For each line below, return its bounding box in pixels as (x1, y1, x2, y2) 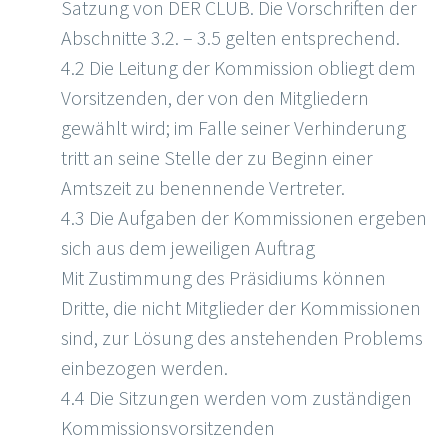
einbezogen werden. (61, 355, 228, 381)
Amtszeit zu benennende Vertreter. (61, 175, 345, 201)
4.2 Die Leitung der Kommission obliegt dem (61, 55, 416, 81)
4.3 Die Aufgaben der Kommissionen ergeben (61, 205, 427, 231)
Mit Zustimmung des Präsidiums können (61, 265, 386, 291)
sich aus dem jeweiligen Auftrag (61, 235, 315, 261)
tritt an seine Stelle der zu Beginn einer (61, 145, 373, 171)
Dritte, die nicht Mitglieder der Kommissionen (61, 295, 421, 321)
